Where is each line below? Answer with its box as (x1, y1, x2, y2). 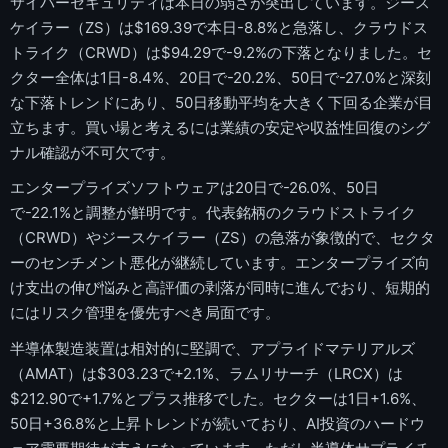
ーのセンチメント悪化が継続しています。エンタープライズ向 (10, 253, 430, 273)
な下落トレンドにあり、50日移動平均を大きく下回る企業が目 (10, 92, 433, 112)
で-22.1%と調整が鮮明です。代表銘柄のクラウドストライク (10, 203, 416, 223)
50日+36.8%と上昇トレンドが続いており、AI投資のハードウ (10, 413, 425, 433)
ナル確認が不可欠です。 (10, 142, 175, 162)
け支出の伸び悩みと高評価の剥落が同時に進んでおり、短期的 (10, 278, 430, 298)
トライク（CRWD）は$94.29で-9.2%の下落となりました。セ (10, 42, 432, 62)
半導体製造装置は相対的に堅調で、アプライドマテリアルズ (10, 338, 415, 358)
